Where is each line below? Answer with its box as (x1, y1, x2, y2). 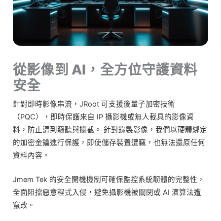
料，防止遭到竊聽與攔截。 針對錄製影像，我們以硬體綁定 (13, 125, 207, 135)
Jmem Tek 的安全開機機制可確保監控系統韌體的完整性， (13, 175, 205, 184)
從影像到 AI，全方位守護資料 (13, 61, 197, 78)
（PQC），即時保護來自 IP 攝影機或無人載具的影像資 (13, 112, 194, 122)
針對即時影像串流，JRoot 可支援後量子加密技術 (13, 100, 175, 109)
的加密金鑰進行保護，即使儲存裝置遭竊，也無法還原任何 (13, 138, 205, 147)
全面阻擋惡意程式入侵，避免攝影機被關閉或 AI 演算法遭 (13, 188, 201, 197)
